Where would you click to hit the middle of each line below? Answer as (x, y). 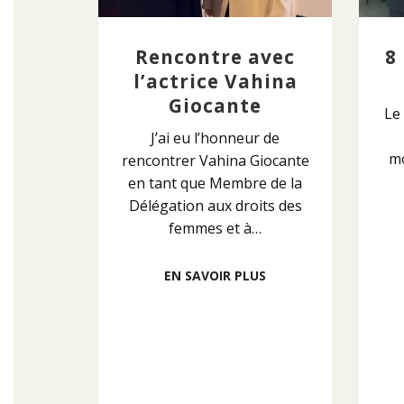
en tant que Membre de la (216, 184)
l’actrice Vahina (215, 82)
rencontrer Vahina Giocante (215, 161)
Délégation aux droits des (215, 206)
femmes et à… (216, 229)
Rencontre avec (216, 57)
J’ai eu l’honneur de (216, 138)
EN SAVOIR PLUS (216, 276)
